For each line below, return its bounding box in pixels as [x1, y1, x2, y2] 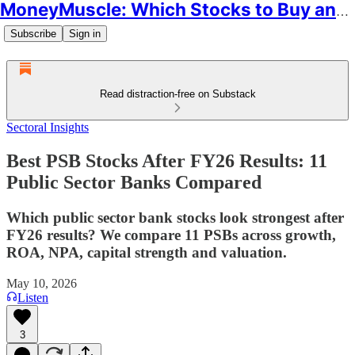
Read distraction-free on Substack [99, 88, 256, 100]
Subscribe [10, 28, 56, 40]
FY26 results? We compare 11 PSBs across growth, [6, 226, 336, 243]
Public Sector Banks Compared [6, 171, 261, 193]
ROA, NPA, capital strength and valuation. [6, 243, 287, 261]
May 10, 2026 [6, 276, 77, 290]
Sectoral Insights [6, 120, 89, 134]
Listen [17, 290, 48, 304]
